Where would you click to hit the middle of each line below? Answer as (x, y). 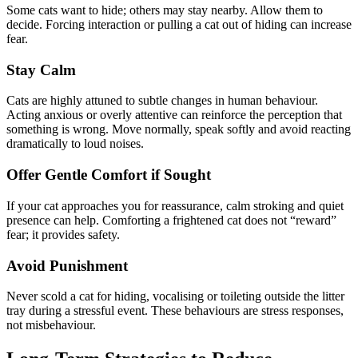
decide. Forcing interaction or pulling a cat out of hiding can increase (179, 25)
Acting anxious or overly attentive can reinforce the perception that (174, 115)
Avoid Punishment (67, 265)
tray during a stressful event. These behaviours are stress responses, (175, 311)
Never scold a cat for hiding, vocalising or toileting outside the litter (175, 296)
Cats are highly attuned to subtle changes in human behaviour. (162, 101)
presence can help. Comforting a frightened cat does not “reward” (171, 220)
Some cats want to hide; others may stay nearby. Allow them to (165, 10)
